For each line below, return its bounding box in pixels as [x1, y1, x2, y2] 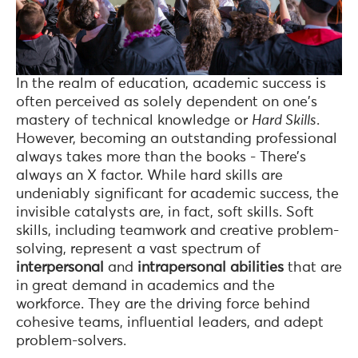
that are [284, 260, 342, 275]
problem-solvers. [16, 333, 126, 348]
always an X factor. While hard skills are [16, 168, 283, 183]
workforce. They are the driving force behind [16, 296, 310, 312]
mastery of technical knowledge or [16, 113, 252, 128]
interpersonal [16, 260, 104, 275]
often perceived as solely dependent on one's [16, 94, 317, 109]
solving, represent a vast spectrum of [16, 241, 261, 257]
